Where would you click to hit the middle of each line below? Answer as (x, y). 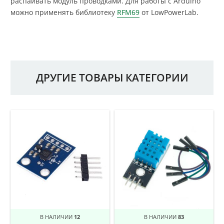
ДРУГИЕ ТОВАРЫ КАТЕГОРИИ (112, 78)
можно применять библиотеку (64, 12)
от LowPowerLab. (169, 12)
